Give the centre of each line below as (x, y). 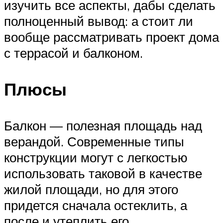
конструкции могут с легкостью (96, 158)
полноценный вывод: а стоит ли (99, 21)
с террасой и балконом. (73, 53)
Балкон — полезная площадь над (103, 126)
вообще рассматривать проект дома (111, 37)
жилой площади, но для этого (91, 189)
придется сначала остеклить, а (96, 205)
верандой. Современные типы (94, 142)
